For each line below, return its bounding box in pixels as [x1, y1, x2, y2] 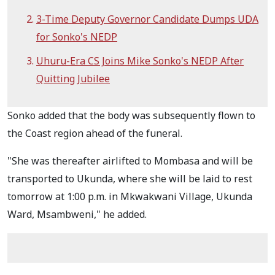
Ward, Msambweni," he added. [7, 207, 147, 221]
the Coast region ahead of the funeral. [7, 126, 182, 140]
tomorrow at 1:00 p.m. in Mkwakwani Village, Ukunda [7, 189, 252, 203]
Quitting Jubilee [36, 71, 110, 85]
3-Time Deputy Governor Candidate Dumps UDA [36, 12, 258, 26]
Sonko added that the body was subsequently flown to [7, 108, 255, 122]
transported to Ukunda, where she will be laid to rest [7, 171, 252, 185]
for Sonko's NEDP [36, 29, 117, 44]
